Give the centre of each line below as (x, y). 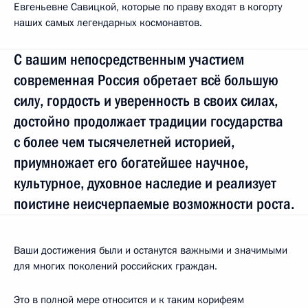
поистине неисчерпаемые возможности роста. (154, 203)
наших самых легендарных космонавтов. (108, 22)
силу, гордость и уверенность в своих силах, (146, 100)
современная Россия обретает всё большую (146, 80)
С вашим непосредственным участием (129, 59)
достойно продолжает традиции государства (148, 121)
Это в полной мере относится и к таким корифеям (129, 299)
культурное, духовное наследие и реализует (145, 183)
